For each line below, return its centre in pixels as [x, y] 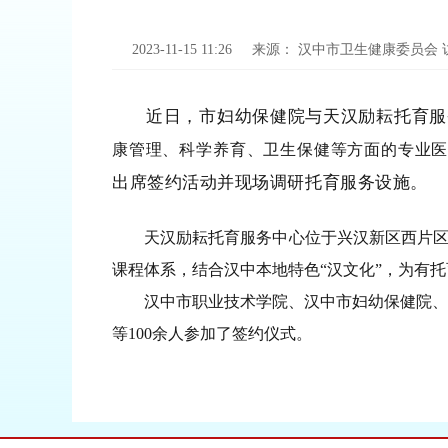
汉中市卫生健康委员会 [370, 49]
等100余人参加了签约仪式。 [212, 333]
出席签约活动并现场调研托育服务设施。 [270, 181]
